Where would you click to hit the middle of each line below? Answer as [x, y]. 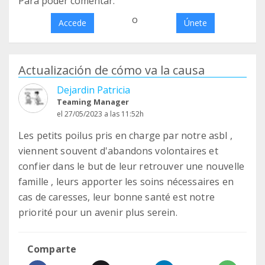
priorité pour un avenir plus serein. [98, 212]
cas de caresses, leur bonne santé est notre [117, 197]
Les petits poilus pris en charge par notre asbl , [125, 135]
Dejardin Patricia [93, 90]
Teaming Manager [93, 102]
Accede [72, 23]
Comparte [52, 249]
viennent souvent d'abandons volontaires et [118, 151]
